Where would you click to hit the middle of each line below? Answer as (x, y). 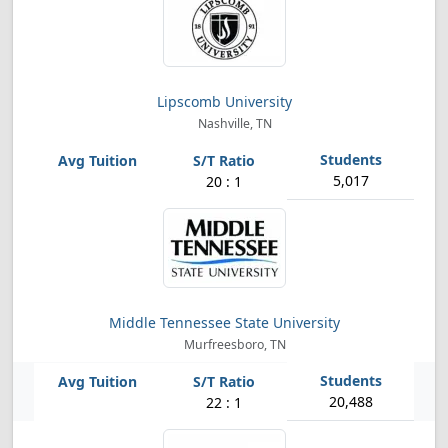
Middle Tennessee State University (224, 322)
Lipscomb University (224, 101)
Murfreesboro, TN (234, 344)
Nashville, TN (234, 123)
